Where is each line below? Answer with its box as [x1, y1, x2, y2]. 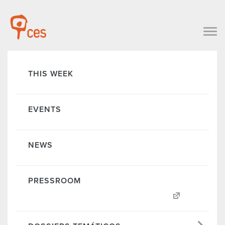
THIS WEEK [28, 68, 73, 79]
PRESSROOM [28, 175, 81, 186]
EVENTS [28, 104, 61, 115]
